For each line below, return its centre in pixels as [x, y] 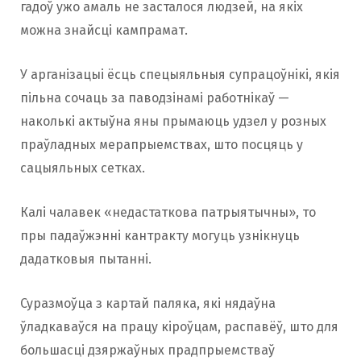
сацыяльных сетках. [83, 168]
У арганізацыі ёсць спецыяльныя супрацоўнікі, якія [180, 74]
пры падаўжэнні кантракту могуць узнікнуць [160, 235]
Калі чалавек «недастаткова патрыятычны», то [168, 212]
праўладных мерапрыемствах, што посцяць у [162, 144]
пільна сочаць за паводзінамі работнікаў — [155, 98]
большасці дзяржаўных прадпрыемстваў [147, 350]
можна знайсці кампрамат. [104, 30]
